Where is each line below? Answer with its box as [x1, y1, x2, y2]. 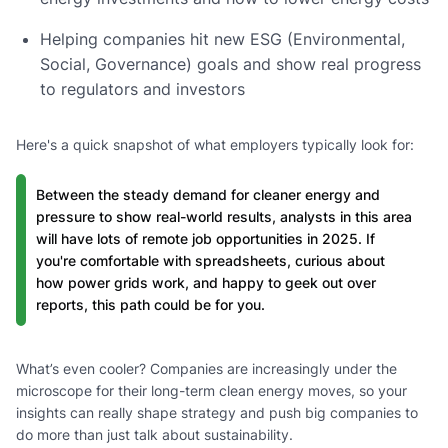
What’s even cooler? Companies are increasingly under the [16, 359, 397, 377]
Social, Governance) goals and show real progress [40, 53, 421, 74]
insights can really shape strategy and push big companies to [16, 403, 418, 421]
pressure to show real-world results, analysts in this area [36, 207, 412, 225]
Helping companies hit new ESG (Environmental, [40, 28, 405, 49]
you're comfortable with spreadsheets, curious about [36, 251, 385, 269]
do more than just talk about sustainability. [16, 425, 293, 443]
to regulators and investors [40, 78, 245, 99]
